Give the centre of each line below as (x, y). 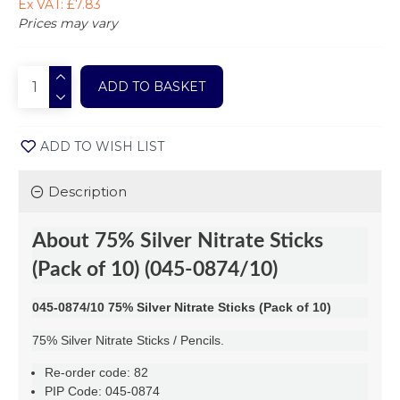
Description (87, 192)
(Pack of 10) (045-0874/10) (155, 269)
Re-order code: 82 (96, 372)
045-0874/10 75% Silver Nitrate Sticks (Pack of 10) (182, 307)
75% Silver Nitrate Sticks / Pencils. (128, 340)
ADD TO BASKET (152, 87)
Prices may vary (68, 23)
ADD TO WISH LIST (102, 146)
